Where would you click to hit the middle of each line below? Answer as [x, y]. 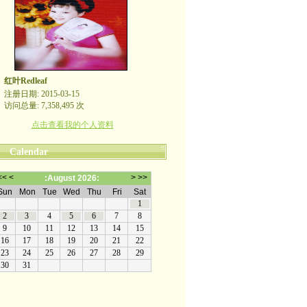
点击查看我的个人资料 [72, 125]
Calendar [28, 152]
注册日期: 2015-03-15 [41, 94]
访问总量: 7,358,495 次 [44, 106]
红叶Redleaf [25, 81]
